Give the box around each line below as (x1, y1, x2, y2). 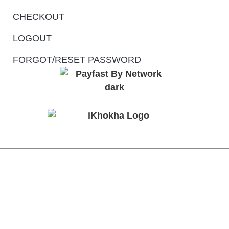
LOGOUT (13, 33, 52, 43)
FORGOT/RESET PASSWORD (13, 54, 141, 65)
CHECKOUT (13, 11, 64, 22)
